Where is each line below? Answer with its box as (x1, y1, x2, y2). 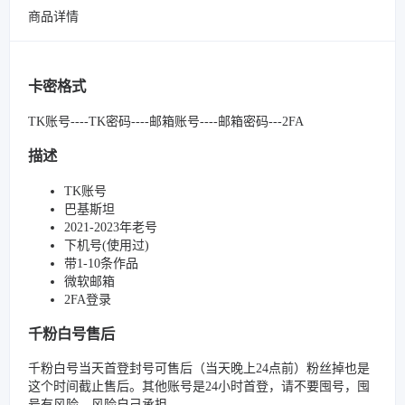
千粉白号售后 (28, 325, 115, 343)
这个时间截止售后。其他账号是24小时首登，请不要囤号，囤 (28, 380, 370, 394)
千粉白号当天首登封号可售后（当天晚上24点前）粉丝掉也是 (28, 362, 370, 376)
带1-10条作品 (64, 256, 138, 270)
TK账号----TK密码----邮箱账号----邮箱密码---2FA (28, 114, 304, 128)
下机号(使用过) (64, 238, 149, 252)
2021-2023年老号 (64, 220, 157, 234)
